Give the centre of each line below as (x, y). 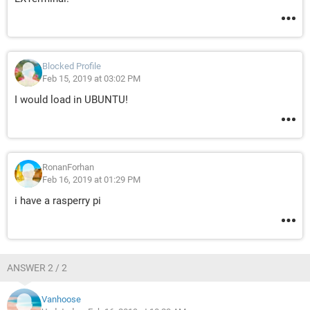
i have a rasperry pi (58, 201)
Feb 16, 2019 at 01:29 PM (91, 180)
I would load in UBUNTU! (71, 100)
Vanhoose (61, 299)
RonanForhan (68, 167)
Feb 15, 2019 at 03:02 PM (91, 79)
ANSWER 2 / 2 (37, 268)
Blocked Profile (72, 66)
